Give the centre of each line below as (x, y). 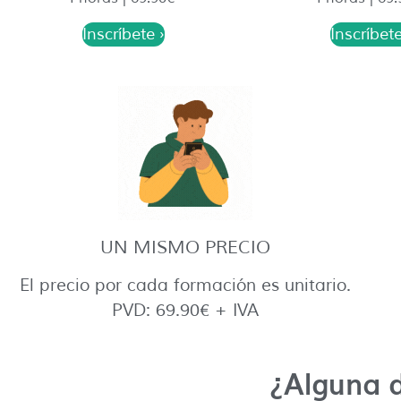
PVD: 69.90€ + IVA (186, 311)
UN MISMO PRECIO (186, 248)
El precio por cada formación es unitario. (186, 286)
